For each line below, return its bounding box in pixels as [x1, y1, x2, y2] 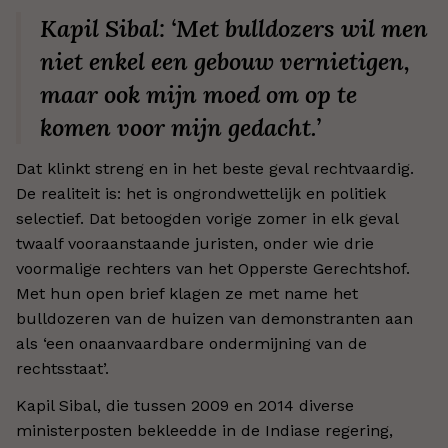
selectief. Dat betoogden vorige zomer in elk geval [16, 209, 398, 228]
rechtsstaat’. [16, 359, 109, 378]
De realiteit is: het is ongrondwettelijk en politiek [16, 184, 386, 203]
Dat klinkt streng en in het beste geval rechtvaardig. [16, 159, 414, 178]
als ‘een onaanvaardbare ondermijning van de [16, 334, 367, 353]
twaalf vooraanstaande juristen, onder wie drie [16, 234, 374, 253]
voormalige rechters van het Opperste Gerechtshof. [16, 259, 410, 278]
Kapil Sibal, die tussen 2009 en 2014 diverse [16, 396, 354, 415]
